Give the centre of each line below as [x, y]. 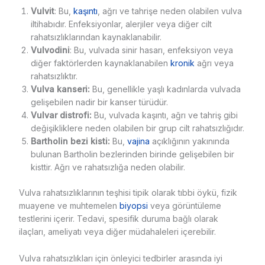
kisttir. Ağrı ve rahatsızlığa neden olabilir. [108, 167]
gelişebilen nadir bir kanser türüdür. [99, 102]
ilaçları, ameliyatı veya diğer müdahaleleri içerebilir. [117, 232]
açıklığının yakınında [189, 141]
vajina [138, 141]
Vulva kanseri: [60, 89]
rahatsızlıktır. [54, 76]
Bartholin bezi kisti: [70, 141]
